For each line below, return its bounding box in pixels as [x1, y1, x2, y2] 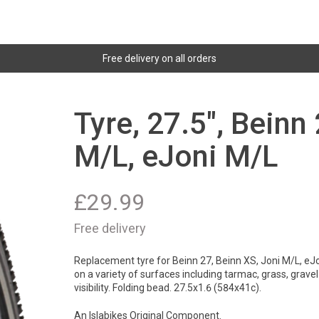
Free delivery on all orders [103, 53, 216, 64]
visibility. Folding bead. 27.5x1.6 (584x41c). [74, 282, 261, 294]
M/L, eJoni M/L [74, 139, 278, 174]
